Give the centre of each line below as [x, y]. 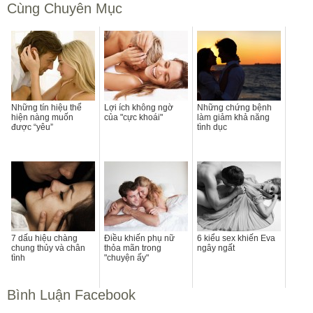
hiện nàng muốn [42, 117]
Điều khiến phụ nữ [139, 238]
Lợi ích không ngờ [139, 107]
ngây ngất [216, 248]
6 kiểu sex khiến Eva [236, 238]
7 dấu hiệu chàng [44, 238]
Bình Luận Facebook [71, 294]
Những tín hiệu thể [46, 107]
